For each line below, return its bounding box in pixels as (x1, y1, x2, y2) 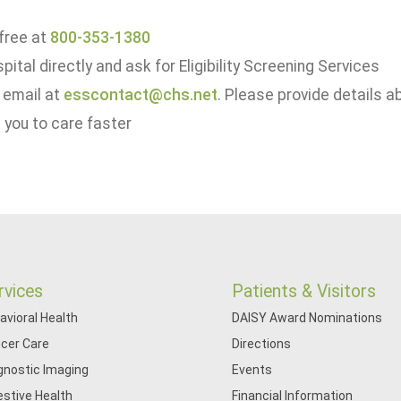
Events (232, 363, 273, 377)
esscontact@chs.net (63, 86, 218, 104)
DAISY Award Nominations (232, 311, 383, 325)
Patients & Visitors (232, 281, 377, 302)
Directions (232, 337, 292, 351)
